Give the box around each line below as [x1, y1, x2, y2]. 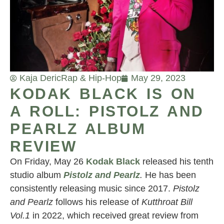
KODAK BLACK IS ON [10, 85, 196, 102]
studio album [10, 170, 63, 180]
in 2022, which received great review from [32, 210, 198, 221]
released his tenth [140, 156, 213, 167]
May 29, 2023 [131, 73, 185, 83]
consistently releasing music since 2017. [10, 183, 173, 194]
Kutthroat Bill [141, 197, 192, 207]
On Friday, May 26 [10, 156, 86, 167]
